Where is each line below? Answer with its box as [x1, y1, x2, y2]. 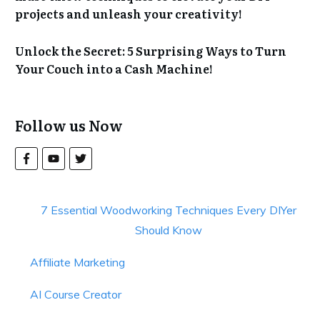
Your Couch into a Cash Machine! [15, 59, 213, 77]
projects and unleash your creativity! [15, 4, 242, 22]
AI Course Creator [30, 286, 121, 301]
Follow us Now [15, 114, 123, 136]
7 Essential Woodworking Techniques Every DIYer [40, 202, 296, 217]
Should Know [134, 222, 202, 237]
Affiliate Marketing [30, 254, 125, 269]
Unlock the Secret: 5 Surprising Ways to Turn [15, 41, 286, 59]
